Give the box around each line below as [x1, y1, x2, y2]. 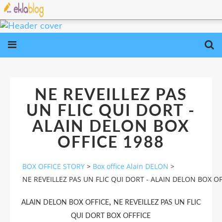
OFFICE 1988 [57, 135, 165, 151]
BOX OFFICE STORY [22, 162, 85, 171]
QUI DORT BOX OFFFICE [71, 212, 151, 220]
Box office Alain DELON [93, 162, 168, 171]
